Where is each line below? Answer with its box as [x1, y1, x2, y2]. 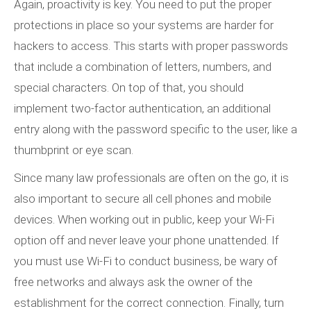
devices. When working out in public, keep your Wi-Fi [14, 212, 274, 227]
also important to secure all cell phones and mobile [14, 192, 271, 206]
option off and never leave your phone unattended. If [14, 233, 279, 248]
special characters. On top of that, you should [14, 81, 244, 95]
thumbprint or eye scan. [14, 143, 136, 158]
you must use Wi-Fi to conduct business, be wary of [14, 254, 278, 269]
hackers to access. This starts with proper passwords [14, 39, 288, 53]
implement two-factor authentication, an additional [14, 101, 271, 116]
